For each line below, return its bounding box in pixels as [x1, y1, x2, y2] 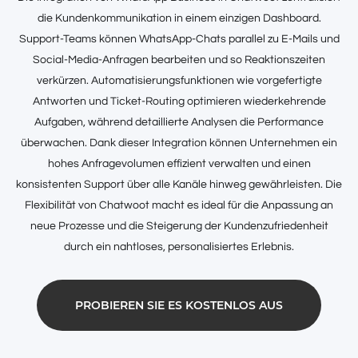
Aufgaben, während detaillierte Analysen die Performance [34, 116, 324, 128]
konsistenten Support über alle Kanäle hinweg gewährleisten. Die [16, 178, 342, 190]
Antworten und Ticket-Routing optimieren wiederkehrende [32, 95, 326, 107]
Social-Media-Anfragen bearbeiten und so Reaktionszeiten [33, 54, 325, 66]
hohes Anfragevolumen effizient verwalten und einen [47, 157, 311, 169]
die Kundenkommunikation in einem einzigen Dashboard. [37, 12, 321, 24]
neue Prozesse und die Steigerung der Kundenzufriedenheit [30, 220, 328, 232]
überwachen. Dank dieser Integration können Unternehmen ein [21, 137, 337, 149]
